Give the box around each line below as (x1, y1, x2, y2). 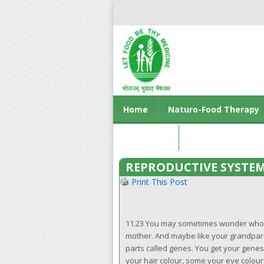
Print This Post (131, 176, 187, 187)
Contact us (123, 132, 170, 143)
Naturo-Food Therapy (168, 104, 259, 115)
